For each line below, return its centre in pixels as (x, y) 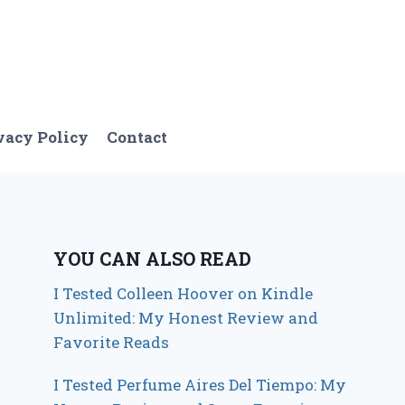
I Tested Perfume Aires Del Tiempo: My (200, 385)
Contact (137, 137)
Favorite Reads (112, 343)
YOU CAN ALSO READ (153, 259)
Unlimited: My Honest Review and (186, 318)
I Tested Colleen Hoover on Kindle (184, 294)
